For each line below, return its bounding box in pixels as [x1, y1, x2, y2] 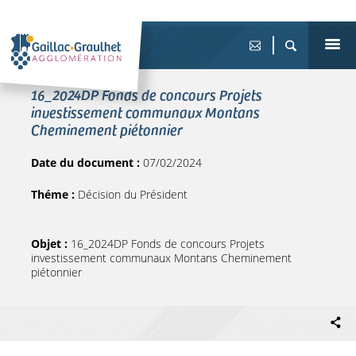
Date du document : [31, 155, 143, 170]
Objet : [31, 236, 71, 251]
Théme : [31, 187, 78, 202]
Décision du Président [78, 187, 188, 202]
